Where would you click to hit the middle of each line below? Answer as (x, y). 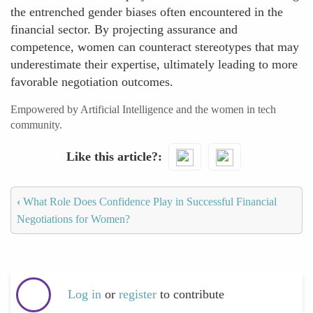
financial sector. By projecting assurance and (124, 29)
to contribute (192, 294)
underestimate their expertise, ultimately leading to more (154, 64)
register (139, 294)
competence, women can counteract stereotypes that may (155, 47)
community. (36, 125)
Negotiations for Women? (73, 219)
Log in (85, 294)
